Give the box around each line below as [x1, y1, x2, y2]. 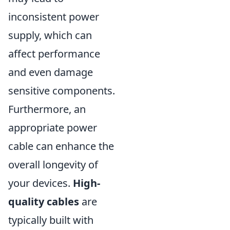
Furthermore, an [8, 102, 86, 116]
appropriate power [8, 120, 97, 135]
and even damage [8, 65, 93, 79]
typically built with [8, 213, 93, 227]
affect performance [8, 46, 100, 61]
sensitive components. [8, 83, 115, 98]
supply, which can [8, 28, 92, 42]
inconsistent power [8, 9, 99, 24]
